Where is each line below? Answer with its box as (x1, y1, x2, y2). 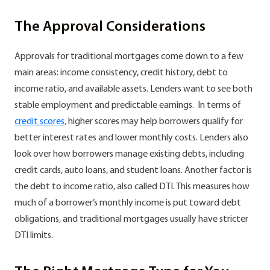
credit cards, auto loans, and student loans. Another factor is (14, 165, 252, 175)
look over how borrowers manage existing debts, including (14, 149, 244, 159)
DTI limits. (14, 230, 53, 240)
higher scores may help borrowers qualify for (66, 116, 243, 127)
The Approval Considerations (14, 19, 206, 34)
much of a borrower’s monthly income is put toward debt (14, 198, 241, 208)
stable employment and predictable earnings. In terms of (14, 100, 241, 110)
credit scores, (14, 116, 66, 127)
